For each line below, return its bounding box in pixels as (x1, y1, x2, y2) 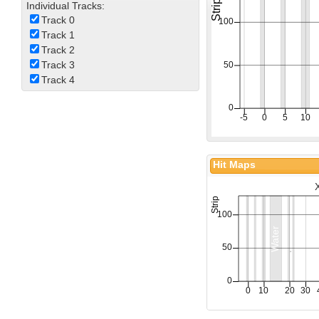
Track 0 (41, 14, 75, 26)
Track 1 (41, 29, 75, 41)
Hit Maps (213, 158, 256, 170)
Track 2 (41, 44, 75, 56)
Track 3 (41, 59, 75, 71)
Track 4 (41, 74, 75, 86)
